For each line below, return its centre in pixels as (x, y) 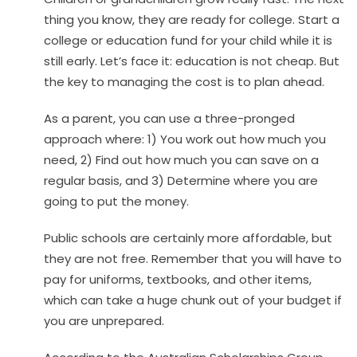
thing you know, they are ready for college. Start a (192, 20)
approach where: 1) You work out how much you (185, 139)
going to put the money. (116, 202)
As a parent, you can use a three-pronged (169, 119)
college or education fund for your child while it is (188, 41)
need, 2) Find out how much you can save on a (181, 160)
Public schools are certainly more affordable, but (188, 238)
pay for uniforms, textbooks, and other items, (178, 280)
